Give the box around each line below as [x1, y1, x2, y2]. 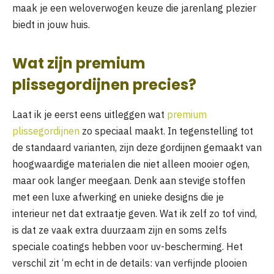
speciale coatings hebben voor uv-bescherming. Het [12, 240, 243, 253]
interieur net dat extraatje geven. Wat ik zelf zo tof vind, [12, 207, 257, 220]
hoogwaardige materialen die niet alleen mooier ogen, [12, 158, 250, 171]
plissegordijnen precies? [12, 75, 196, 95]
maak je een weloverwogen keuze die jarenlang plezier [12, 2, 256, 15]
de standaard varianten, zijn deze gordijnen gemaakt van [12, 141, 262, 154]
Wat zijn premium [12, 53, 146, 74]
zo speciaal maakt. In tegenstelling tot [80, 125, 253, 138]
